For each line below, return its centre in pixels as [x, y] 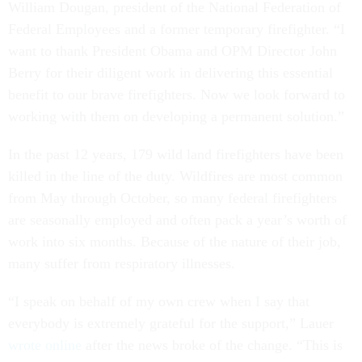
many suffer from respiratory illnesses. [122, 263]
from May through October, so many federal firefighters [173, 198]
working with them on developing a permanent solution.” [176, 116]
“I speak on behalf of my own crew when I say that [159, 301]
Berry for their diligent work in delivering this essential [170, 73]
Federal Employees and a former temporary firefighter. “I [177, 29]
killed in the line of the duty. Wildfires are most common [175, 176]
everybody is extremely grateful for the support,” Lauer [171, 323]
